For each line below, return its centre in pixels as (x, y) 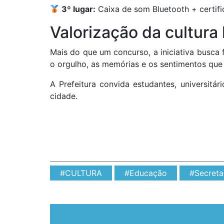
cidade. (64, 96)
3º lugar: (79, 9)
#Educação (146, 173)
